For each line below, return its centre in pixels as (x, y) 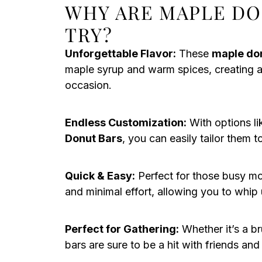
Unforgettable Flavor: (120, 54)
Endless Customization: (126, 123)
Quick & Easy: (100, 176)
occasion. (88, 85)
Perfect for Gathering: (122, 229)
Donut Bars (94, 138)
